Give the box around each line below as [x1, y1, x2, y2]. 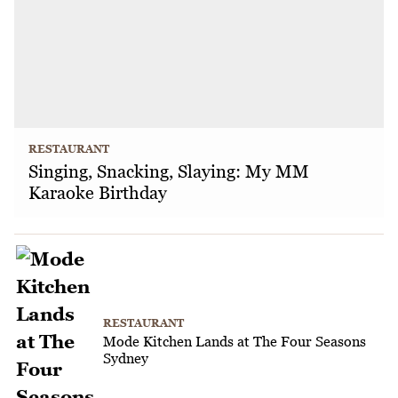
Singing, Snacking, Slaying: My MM [28, 160, 309, 182]
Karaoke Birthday [28, 181, 167, 203]
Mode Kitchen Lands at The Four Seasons [103, 332, 366, 349]
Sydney [103, 349, 148, 366]
